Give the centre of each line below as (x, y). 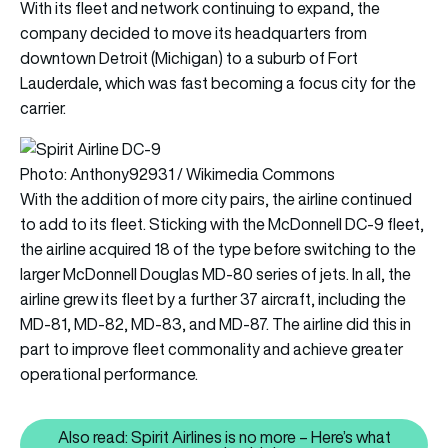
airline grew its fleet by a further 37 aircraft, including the (213, 298)
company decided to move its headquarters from (193, 32)
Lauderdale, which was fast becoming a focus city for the (218, 82)
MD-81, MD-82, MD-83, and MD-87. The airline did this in (215, 323)
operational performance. (109, 373)
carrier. (43, 107)
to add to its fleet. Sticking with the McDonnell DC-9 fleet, (222, 223)
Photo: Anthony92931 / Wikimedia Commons (177, 173)
